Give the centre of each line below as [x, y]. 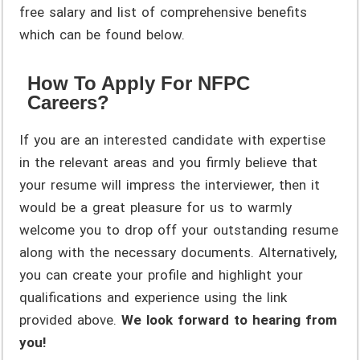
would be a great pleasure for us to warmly [156, 207]
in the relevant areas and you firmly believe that [169, 162]
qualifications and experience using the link [153, 297]
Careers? [69, 102]
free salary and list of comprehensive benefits [164, 12]
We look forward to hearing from [229, 319]
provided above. [71, 319]
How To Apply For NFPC [139, 83]
